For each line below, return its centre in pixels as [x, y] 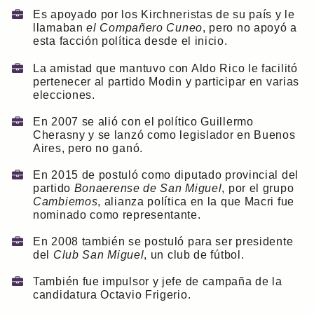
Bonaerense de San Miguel [148, 189]
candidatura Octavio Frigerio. [112, 295]
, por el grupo [258, 189]
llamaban [60, 28]
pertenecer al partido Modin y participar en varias [166, 81]
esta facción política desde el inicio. [130, 41]
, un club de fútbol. [194, 255]
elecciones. [64, 95]
